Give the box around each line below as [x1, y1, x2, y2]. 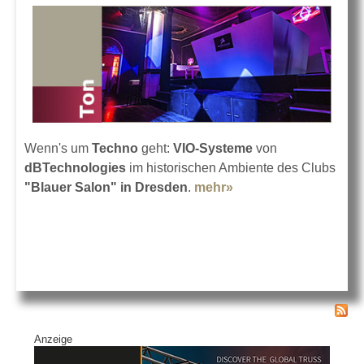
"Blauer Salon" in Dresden [24, 180, 188, 194]
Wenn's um [24, 141, 92, 155]
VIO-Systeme [173, 141, 253, 155]
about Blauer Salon [233, 180, 352, 194]
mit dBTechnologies [233, 199, 357, 214]
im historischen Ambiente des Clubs [126, 160, 336, 175]
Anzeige [34, 333, 72, 346]
